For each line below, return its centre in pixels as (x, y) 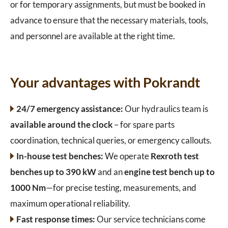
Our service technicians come (150, 219)
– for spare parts (144, 125)
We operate (127, 156)
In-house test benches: (60, 156)
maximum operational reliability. (70, 204)
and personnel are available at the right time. (93, 36)
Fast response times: (55, 219)
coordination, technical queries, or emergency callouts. (111, 140)
